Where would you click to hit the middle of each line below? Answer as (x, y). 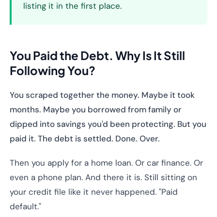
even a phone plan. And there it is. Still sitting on (103, 177)
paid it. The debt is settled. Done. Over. (85, 139)
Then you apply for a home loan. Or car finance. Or (106, 163)
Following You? (53, 70)
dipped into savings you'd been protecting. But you (108, 124)
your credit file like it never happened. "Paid (94, 192)
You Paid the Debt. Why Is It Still (97, 55)
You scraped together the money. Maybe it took (102, 95)
